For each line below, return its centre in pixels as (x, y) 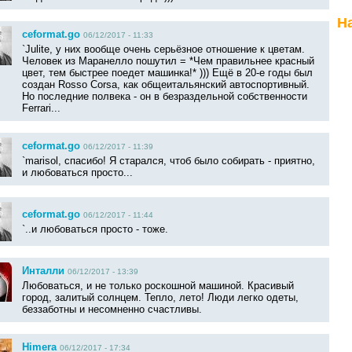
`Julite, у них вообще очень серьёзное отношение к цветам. (163, 49)
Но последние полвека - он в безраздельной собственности (165, 97)
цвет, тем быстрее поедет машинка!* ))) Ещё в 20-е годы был (167, 73)
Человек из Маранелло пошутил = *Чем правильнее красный (168, 61)
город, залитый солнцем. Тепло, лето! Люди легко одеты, (160, 298)
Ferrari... (41, 108)
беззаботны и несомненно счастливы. (112, 310)
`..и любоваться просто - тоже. (95, 229)
